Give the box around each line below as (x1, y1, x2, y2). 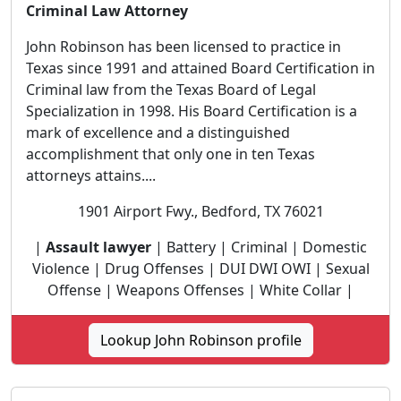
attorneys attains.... (26, 165, 156, 185)
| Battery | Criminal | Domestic (151, 236, 367, 257)
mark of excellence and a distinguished (26, 122, 290, 142)
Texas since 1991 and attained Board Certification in (26, 57, 375, 78)
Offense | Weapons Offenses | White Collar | (47, 279, 354, 300)
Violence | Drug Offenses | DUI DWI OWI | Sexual (31, 258, 370, 278)
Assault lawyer (46, 236, 151, 257)
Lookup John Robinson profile (99, 329, 302, 350)
